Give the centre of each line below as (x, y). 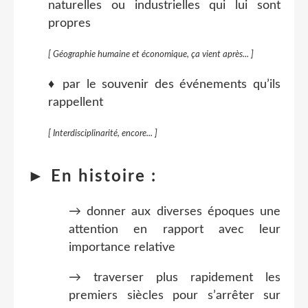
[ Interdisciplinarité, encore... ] (103, 133)
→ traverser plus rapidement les (175, 277)
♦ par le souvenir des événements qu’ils (164, 84)
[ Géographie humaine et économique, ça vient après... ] (151, 54)
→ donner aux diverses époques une (175, 211)
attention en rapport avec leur (175, 229)
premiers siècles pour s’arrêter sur (175, 295)
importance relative (122, 247)
